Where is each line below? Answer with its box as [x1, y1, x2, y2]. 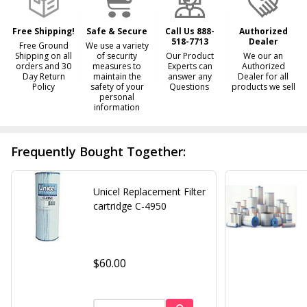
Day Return [22, 71, 65, 83]
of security [97, 50, 138, 62]
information [94, 101, 140, 114]
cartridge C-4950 [93, 199, 167, 212]
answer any [168, 71, 212, 83]
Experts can [167, 60, 212, 73]
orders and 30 [16, 60, 72, 73]
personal [99, 91, 135, 103]
